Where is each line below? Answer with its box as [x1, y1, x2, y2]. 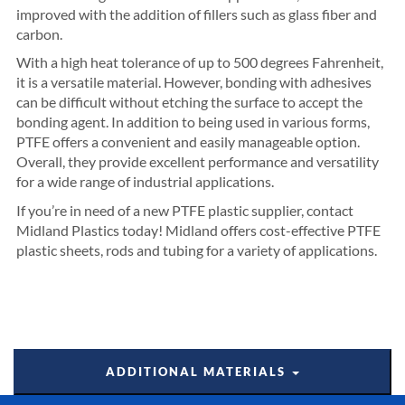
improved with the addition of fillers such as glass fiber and [15, 5, 377, 23]
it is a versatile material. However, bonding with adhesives [15, 73, 372, 90]
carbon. [15, 24, 62, 42]
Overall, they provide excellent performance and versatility [15, 153, 379, 170]
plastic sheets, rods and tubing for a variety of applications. [15, 240, 377, 259]
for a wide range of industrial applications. [15, 173, 274, 190]
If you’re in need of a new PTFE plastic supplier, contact [15, 201, 353, 219]
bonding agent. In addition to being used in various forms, [15, 113, 370, 130]
